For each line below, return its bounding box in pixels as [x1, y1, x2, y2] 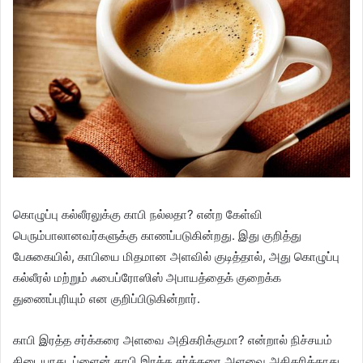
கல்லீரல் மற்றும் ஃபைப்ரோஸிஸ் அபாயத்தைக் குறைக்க [13, 269, 281, 285]
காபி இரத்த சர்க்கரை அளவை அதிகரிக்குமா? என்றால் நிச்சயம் [13, 331, 332, 348]
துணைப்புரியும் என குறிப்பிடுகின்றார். [13, 290, 200, 306]
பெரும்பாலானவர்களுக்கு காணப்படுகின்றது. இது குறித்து [13, 227, 301, 243]
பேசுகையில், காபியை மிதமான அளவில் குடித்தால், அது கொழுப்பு [13, 248, 340, 264]
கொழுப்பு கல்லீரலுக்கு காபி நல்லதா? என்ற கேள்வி [13, 206, 263, 222]
